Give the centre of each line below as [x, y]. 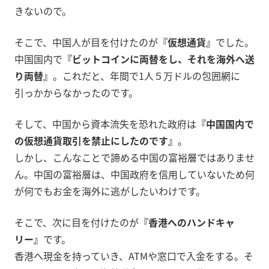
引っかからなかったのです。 [76, 93]
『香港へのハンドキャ [187, 222]
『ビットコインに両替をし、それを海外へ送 [159, 59]
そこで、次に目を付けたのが [77, 222]
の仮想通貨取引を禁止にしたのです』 [96, 141]
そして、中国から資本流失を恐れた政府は [105, 124]
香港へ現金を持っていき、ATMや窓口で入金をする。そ [134, 256]
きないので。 [43, 11]
